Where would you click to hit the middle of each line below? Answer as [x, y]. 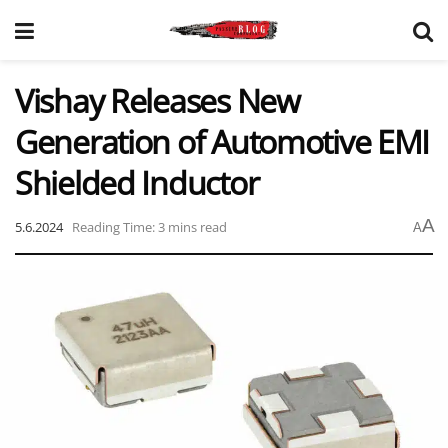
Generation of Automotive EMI [222, 141]
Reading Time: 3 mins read [149, 226]
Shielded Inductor [137, 182]
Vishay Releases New [157, 100]
